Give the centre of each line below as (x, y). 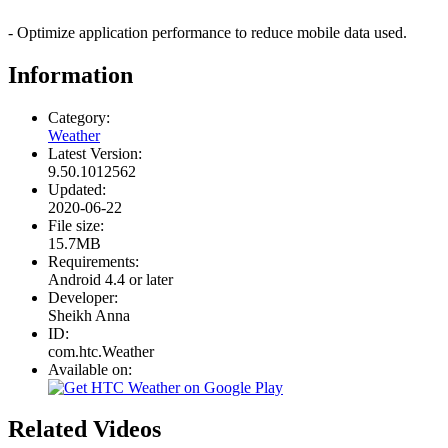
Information (70, 74)
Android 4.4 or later (110, 279)
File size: (76, 225)
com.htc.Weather (101, 351)
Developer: (83, 297)
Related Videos (84, 429)
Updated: (77, 189)
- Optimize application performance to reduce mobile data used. (207, 32)
